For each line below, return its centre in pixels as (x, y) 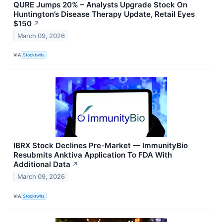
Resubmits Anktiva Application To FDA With (93, 155)
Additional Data (42, 164)
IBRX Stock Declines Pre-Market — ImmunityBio (101, 145)
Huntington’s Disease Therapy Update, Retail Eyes (104, 14)
